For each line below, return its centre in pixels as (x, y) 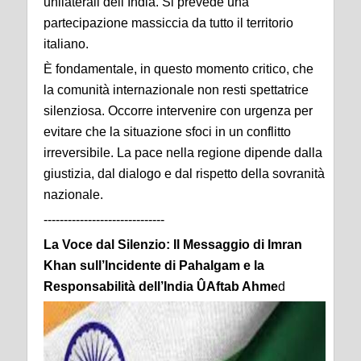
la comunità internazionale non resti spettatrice (176, 90)
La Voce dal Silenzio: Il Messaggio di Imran (173, 245)
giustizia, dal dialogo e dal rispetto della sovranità (184, 174)
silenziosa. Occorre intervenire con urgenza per (178, 111)
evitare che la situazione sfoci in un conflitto (167, 132)
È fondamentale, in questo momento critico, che (178, 69)
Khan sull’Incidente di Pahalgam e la (154, 266)
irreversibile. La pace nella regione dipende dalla (183, 153)
